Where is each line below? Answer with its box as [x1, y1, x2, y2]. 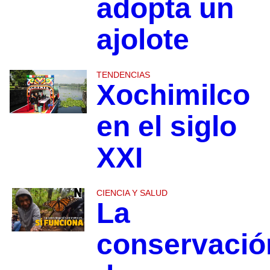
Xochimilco [96, 79, 250, 111]
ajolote [96, 24, 189, 56]
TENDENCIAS [96, 70, 150, 80]
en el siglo [96, 110, 237, 143]
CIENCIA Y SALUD [96, 188, 168, 198]
